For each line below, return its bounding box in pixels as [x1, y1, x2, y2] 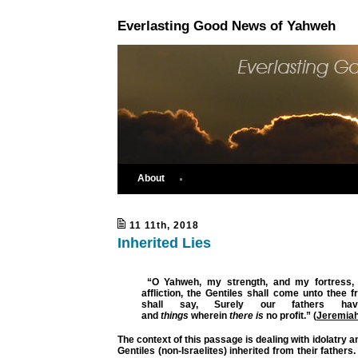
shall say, [141, 298, 214, 310]
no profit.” [264, 309, 313, 321]
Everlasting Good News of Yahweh [117, 18, 336, 34]
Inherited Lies [117, 235, 211, 251]
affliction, [141, 287, 188, 299]
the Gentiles [187, 287, 244, 299]
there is [229, 309, 264, 321]
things [161, 309, 189, 321]
